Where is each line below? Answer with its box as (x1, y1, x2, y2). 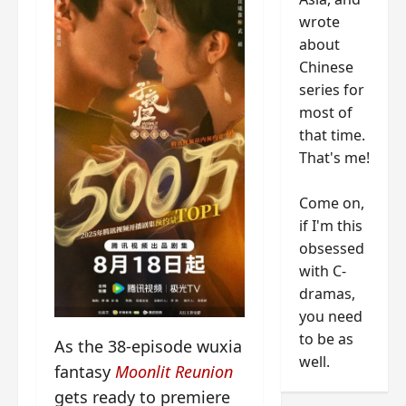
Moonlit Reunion (115, 360, 233, 382)
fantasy (54, 360, 115, 382)
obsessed (298, 237, 364, 258)
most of (298, 101, 353, 122)
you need (298, 305, 362, 326)
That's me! (298, 147, 370, 168)
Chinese (298, 56, 353, 77)
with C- (298, 260, 346, 281)
